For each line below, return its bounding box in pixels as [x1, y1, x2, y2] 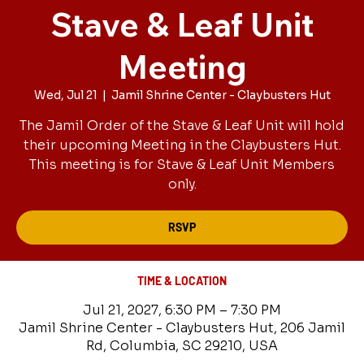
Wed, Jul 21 [33, 88, 97, 102]
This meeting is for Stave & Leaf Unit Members [29, 156, 335, 173]
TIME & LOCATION [137, 274, 227, 288]
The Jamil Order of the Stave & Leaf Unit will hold [19, 117, 344, 134]
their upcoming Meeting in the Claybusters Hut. [23, 136, 341, 154]
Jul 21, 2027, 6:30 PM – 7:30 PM [83, 301, 281, 318]
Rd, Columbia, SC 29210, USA [86, 337, 278, 354]
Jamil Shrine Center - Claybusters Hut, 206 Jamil [19, 319, 345, 336]
